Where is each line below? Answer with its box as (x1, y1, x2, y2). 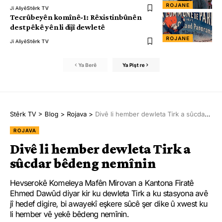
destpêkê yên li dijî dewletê (10, 23, 106, 32)
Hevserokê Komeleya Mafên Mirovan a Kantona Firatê (10, 178, 194, 188)
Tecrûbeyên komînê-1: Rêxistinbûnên (10, 13, 142, 22)
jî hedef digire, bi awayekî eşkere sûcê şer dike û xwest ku (10, 199, 208, 209)
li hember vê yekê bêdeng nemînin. (10, 209, 129, 220)
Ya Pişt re (122, 61, 145, 68)
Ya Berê (78, 61, 97, 68)
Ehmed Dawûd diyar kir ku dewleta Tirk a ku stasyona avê (10, 188, 208, 199)
